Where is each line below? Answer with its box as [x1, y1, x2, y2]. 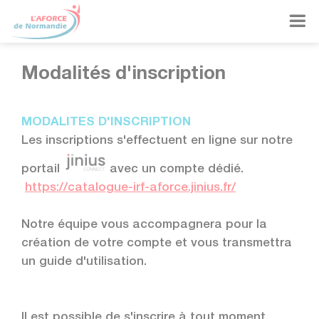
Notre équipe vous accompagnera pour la [21, 219, 267, 231]
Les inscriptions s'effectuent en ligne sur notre [21, 135, 293, 147]
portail [21, 164, 63, 176]
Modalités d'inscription [21, 66, 226, 84]
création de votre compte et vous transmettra [21, 238, 292, 250]
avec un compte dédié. [110, 164, 244, 176]
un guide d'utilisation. [21, 256, 147, 268]
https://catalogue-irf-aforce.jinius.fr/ [25, 182, 236, 194]
